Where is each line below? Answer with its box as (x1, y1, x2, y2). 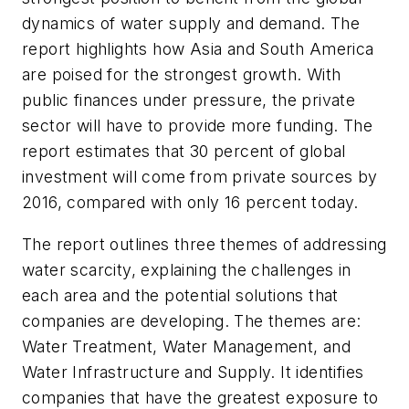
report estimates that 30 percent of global (22, 142, 346, 162)
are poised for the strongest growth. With (22, 65, 341, 85)
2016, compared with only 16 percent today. (22, 193, 359, 213)
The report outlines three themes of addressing (22, 235, 387, 255)
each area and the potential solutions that (22, 286, 339, 306)
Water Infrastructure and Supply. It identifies (22, 362, 364, 383)
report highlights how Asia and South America (22, 39, 374, 59)
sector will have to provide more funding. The (22, 116, 372, 136)
